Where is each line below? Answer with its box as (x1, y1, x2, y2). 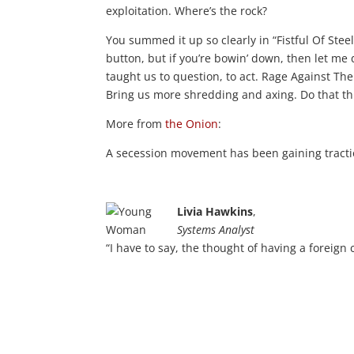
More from (106, 115, 166, 131)
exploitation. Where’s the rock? (106, 2, 268, 18)
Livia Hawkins (177, 203, 254, 219)
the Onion (165, 115, 219, 131)
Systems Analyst (177, 221, 255, 237)
